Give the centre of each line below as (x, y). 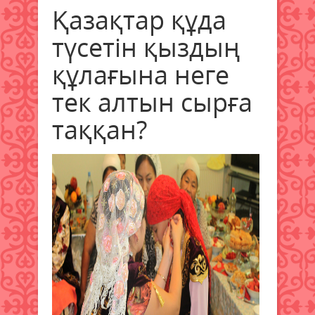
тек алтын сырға (152, 102)
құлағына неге (141, 75)
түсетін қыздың (146, 47)
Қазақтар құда (139, 20)
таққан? (99, 129)
